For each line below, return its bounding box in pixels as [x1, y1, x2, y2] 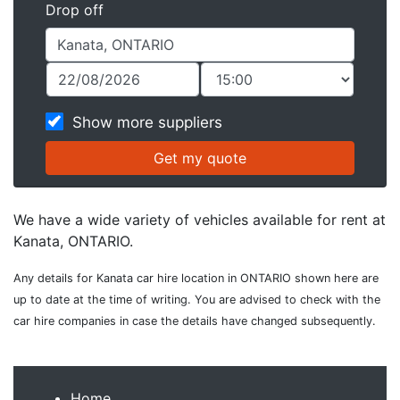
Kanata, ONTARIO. [13, 232, 133, 250]
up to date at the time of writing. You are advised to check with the [13, 293, 380, 306]
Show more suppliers [72, 113, 222, 131]
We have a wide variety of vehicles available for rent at [13, 211, 386, 229]
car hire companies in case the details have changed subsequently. [13, 314, 376, 328]
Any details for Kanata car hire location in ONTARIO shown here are [13, 271, 379, 285]
